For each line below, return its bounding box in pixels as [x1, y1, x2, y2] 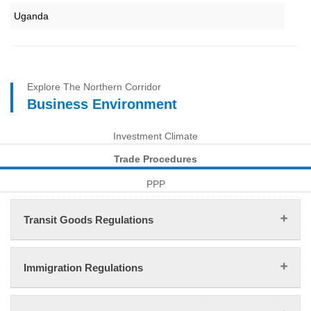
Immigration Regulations [24, 262, 143, 274]
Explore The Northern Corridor [27, 81, 161, 93]
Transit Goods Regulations [24, 214, 153, 226]
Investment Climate [113, 131, 198, 142]
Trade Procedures [114, 153, 197, 165]
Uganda [14, 10, 49, 22]
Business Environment [27, 96, 177, 112]
